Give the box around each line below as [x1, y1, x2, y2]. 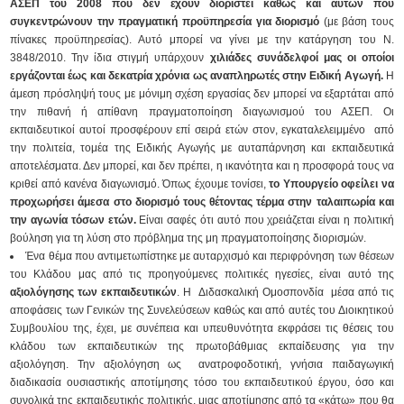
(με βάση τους [323, 15, 394, 28]
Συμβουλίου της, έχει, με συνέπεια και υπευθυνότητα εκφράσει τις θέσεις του [10, 322, 394, 335]
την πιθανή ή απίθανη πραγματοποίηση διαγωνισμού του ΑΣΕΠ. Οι [10, 106, 394, 118]
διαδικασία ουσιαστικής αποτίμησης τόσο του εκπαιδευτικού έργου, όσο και [10, 376, 394, 389]
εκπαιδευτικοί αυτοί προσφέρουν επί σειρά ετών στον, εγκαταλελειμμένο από [10, 124, 394, 136]
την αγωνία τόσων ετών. [10, 214, 136, 226]
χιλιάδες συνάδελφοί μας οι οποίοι [209, 51, 394, 64]
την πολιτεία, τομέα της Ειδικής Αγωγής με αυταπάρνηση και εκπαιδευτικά [10, 142, 394, 154]
